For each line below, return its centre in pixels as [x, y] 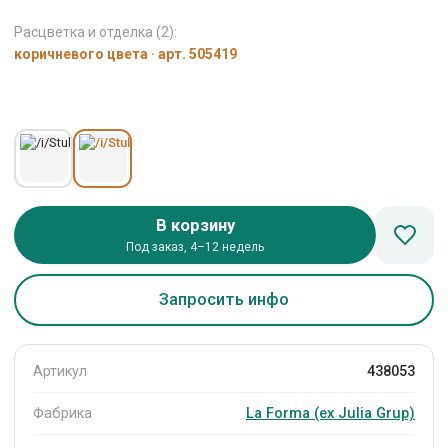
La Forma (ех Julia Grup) [330, 413]
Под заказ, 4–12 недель [195, 246]
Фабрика [62, 413]
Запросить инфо [224, 300]
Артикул [60, 371]
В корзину [195, 225]
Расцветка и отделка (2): [95, 32]
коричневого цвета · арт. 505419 [125, 54]
